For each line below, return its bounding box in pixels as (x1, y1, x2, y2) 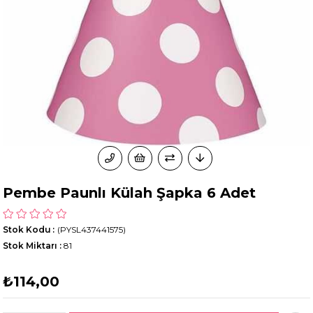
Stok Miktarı (3, 240, 58, 252)
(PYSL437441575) (57, 224, 126, 235)
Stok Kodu (3, 224, 52, 235)
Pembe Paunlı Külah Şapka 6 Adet (3, 184, 256, 202)
